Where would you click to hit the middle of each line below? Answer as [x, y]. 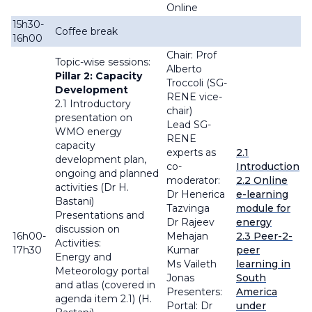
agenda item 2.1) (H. [103, 299]
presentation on [94, 118]
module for [263, 209]
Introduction [268, 167]
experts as [191, 153]
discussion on [87, 229]
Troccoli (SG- [197, 83]
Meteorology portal [102, 271]
